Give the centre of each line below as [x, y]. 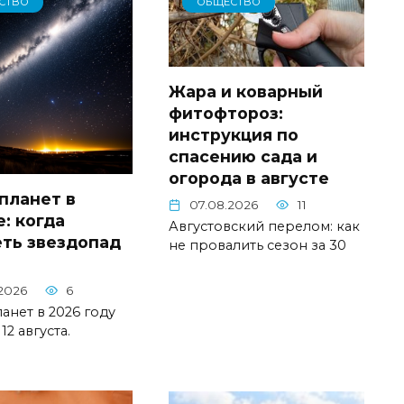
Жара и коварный [246, 91]
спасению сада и [243, 156]
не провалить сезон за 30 [258, 245]
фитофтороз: [226, 113]
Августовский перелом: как [265, 226]
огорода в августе [249, 178]
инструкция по [234, 134]
